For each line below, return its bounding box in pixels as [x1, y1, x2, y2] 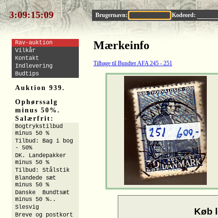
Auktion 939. [15, 84, 65, 91]
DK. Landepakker [15, 152, 67, 159]
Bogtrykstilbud [15, 123, 63, 130]
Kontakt [15, 55, 39, 62]
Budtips [15, 71, 39, 77]
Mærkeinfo [93, 39, 149, 52]
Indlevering [15, 63, 53, 70]
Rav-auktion [15, 39, 53, 46]
